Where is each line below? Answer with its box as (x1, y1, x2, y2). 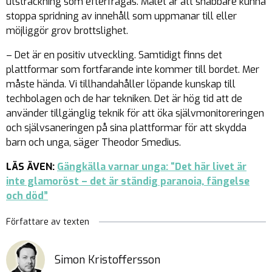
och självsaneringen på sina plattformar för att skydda (6, 121, 246, 134)
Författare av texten (6, 216, 89, 228)
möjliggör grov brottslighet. (6, 24, 128, 37)
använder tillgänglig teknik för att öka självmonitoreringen (6, 106, 264, 120)
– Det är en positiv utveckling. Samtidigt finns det (6, 48, 222, 61)
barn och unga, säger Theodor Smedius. (6, 135, 181, 149)
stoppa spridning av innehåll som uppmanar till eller (6, 9, 237, 22)
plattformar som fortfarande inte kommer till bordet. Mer (6, 63, 259, 76)
